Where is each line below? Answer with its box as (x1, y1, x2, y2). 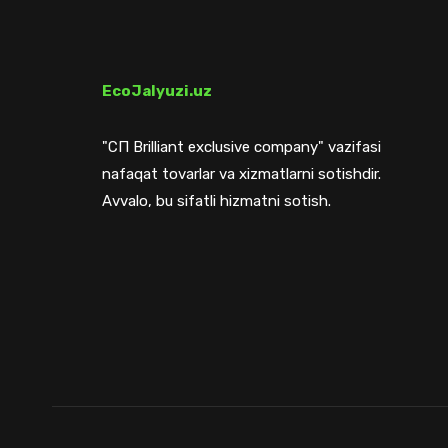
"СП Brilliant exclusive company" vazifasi (102, 138, 381, 156)
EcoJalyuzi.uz (102, 82, 212, 100)
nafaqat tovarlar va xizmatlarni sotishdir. (102, 165, 381, 183)
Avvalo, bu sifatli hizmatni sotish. (102, 192, 331, 210)
